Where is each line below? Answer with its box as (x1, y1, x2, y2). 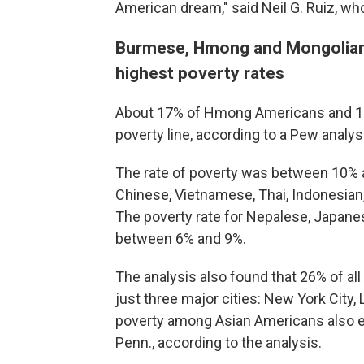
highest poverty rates (115, 63, 284, 83)
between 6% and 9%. (115, 230, 246, 247)
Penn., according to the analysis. (115, 334, 322, 351)
